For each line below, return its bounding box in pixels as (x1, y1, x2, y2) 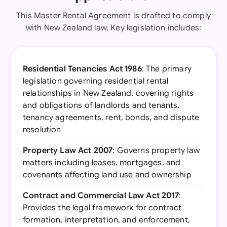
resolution (23, 125, 61, 135)
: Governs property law (112, 145, 200, 156)
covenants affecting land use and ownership (23, 170, 192, 180)
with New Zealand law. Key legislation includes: (25, 23, 202, 33)
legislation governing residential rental (23, 76, 169, 86)
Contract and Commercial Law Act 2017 (23, 191, 179, 201)
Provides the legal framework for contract (23, 203, 182, 213)
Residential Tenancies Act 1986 (23, 64, 142, 74)
